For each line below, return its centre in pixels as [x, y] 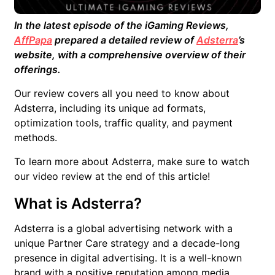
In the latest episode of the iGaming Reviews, [122, 25]
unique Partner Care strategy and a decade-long [127, 243]
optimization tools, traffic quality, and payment [123, 123]
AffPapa [33, 40]
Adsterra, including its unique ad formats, [110, 108]
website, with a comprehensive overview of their [130, 55]
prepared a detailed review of [124, 40]
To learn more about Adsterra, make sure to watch [132, 161]
